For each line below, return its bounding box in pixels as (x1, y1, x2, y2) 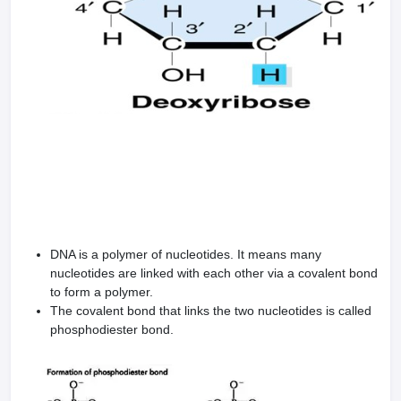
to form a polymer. (50, 285, 153, 299)
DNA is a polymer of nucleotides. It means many (50, 247, 321, 261)
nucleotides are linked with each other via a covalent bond (50, 266, 378, 280)
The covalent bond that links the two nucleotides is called (50, 303, 371, 318)
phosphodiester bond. (50, 322, 177, 337)
